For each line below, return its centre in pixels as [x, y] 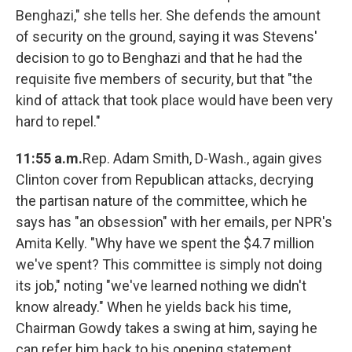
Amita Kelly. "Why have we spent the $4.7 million [165, 244]
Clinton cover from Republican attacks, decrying [165, 180]
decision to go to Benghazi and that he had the [159, 58]
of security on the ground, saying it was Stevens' [167, 37]
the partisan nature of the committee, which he [161, 201]
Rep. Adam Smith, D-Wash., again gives [202, 159]
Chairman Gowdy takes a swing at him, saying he [167, 328]
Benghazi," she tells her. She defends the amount [168, 16]
